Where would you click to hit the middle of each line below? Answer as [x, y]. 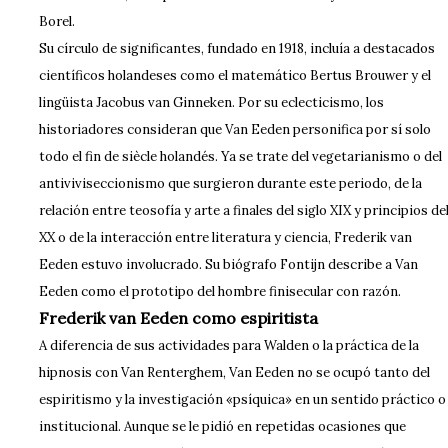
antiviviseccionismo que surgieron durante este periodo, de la [230, 183]
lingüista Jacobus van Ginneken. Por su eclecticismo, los [211, 102]
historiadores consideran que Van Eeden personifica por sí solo [234, 129]
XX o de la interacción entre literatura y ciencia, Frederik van [225, 237]
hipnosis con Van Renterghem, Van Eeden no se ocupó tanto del [234, 372]
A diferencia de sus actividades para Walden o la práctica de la [228, 345]
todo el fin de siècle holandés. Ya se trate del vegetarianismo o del [240, 156]
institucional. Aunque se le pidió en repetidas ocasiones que [222, 426]
